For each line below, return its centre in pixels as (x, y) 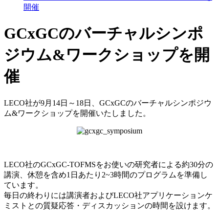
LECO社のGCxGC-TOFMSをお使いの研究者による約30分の (109, 164)
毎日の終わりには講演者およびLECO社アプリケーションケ (108, 195)
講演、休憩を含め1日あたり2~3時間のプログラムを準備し (106, 175)
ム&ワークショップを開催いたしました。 (77, 113)
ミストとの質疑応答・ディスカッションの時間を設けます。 (109, 205)
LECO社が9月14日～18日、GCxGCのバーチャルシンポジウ (108, 103)
